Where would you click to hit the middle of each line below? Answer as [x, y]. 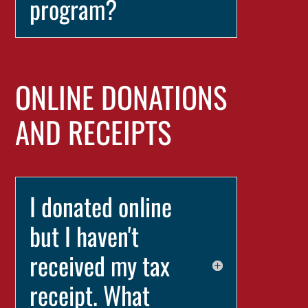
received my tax [100, 265]
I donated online [101, 206]
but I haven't [85, 235]
